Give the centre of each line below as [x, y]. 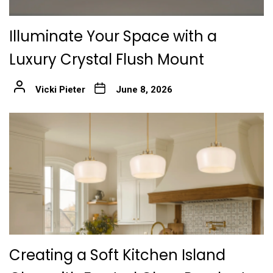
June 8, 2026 [144, 89]
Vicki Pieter [60, 89]
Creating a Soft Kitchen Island [117, 255]
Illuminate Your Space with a [113, 36]
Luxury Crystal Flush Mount [107, 59]
